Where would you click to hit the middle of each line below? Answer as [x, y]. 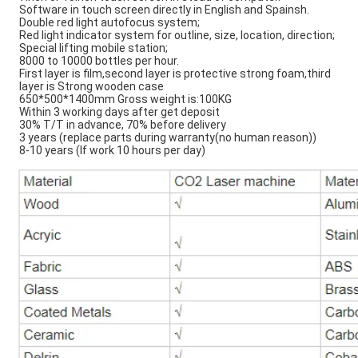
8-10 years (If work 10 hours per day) [112, 151]
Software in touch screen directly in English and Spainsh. [164, 10]
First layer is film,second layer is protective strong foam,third [175, 74]
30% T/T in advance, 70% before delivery [123, 125]
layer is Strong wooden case [91, 87]
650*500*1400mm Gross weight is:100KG [125, 99]
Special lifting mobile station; [93, 48]
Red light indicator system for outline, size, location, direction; [177, 36]
